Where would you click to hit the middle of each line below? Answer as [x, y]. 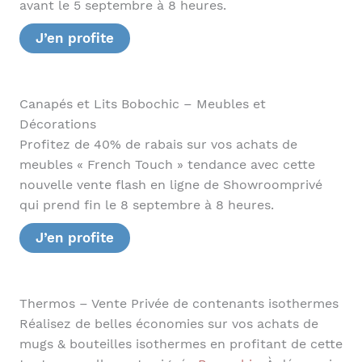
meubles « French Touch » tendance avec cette [167, 164]
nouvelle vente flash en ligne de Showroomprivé [170, 185]
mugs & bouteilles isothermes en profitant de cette [181, 344]
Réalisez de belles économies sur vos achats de [168, 324]
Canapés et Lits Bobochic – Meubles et [142, 104]
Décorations [57, 124]
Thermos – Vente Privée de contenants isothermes [179, 303]
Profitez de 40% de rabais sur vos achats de [158, 144]
